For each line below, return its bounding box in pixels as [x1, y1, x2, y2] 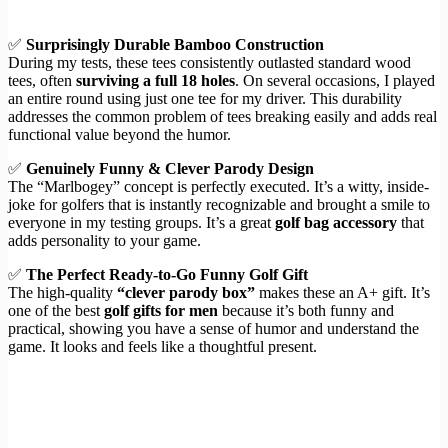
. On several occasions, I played [235, 72, 435, 90]
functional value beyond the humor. [8, 126, 231, 144]
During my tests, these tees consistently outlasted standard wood [8, 54, 411, 72]
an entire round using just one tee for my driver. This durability [8, 90, 402, 108]
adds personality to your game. [8, 232, 201, 250]
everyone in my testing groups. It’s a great [8, 214, 275, 232]
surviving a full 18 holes [76, 72, 235, 90]
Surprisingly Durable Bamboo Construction [26, 36, 324, 54]
